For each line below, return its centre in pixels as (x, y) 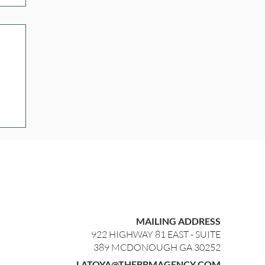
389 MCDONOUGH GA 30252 (157, 248)
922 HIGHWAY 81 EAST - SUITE (156, 235)
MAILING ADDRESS (178, 221)
